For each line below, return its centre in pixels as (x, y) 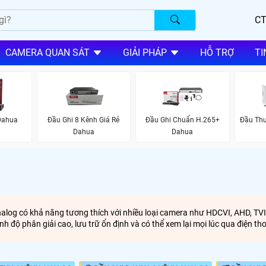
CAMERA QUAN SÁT (47, 53)
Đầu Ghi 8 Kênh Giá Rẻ (84, 120)
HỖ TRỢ (217, 53)
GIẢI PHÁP (145, 53)
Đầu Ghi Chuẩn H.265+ (182, 120)
